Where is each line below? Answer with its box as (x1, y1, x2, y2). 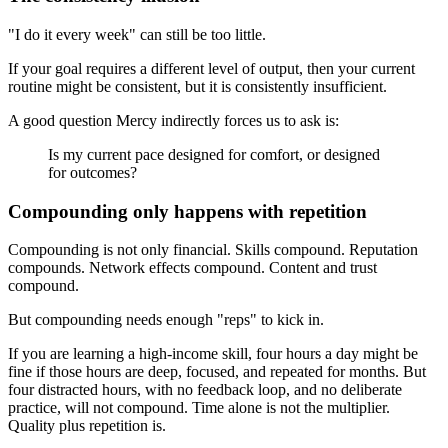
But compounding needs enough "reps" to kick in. (8, 311, 324, 329)
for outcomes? (48, 163, 137, 181)
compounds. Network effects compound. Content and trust (8, 259, 377, 277)
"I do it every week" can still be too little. (8, 25, 266, 43)
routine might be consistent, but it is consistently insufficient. (8, 77, 387, 95)
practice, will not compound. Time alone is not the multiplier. (8, 399, 390, 417)
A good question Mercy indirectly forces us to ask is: (8, 111, 339, 129)
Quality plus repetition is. (8, 417, 166, 435)
